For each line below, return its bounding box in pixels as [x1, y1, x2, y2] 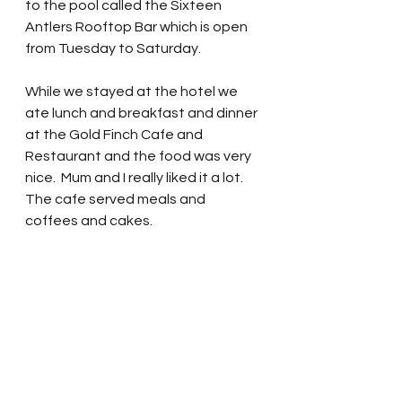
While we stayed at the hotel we [25, 83, 240, 99]
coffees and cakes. [25, 213, 155, 228]
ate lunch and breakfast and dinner [25, 105, 260, 120]
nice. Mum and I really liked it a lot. [25, 170, 249, 185]
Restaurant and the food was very [25, 148, 254, 163]
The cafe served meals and [25, 191, 208, 206]
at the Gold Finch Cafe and [25, 127, 205, 142]
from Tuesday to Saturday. [25, 40, 201, 56]
